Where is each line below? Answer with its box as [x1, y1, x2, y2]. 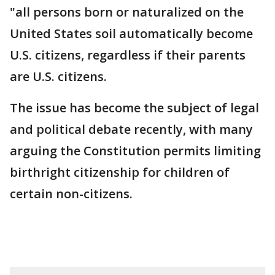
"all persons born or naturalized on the [10, 4, 244, 21]
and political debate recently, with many [10, 121, 253, 138]
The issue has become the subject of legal [10, 99, 259, 117]
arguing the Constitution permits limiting [10, 142, 261, 160]
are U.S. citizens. [10, 68, 110, 85]
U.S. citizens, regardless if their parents [10, 47, 246, 64]
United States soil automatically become [10, 25, 253, 42]
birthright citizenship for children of [10, 164, 230, 181]
